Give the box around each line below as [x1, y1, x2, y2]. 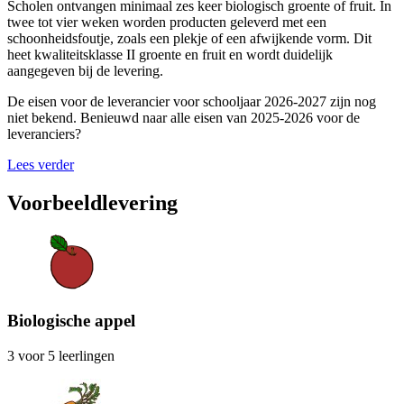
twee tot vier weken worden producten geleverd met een [7, 14, 326, 30]
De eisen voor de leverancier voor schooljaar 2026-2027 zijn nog [7, 93, 376, 109]
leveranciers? [7, 125, 81, 142]
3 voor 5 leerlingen [7, 347, 115, 363]
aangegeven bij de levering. [7, 62, 163, 78]
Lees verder [7, 156, 74, 172]
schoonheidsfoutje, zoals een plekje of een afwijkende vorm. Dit [7, 30, 372, 46]
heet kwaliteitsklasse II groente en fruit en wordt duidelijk [7, 46, 333, 62]
